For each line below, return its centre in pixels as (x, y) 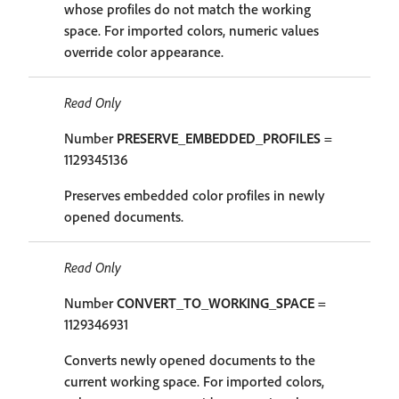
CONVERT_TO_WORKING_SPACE (216, 303)
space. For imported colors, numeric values (191, 30)
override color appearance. (144, 52)
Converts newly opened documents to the (190, 360)
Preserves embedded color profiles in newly (194, 195)
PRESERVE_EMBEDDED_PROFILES (219, 138)
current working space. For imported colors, (194, 381)
